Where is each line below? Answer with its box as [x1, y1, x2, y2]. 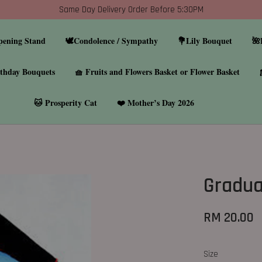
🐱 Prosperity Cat [34, 96, 98, 109]
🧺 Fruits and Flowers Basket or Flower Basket [74, 65, 240, 78]
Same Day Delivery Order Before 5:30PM [58, 4, 204, 15]
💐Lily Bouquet [178, 35, 233, 47]
